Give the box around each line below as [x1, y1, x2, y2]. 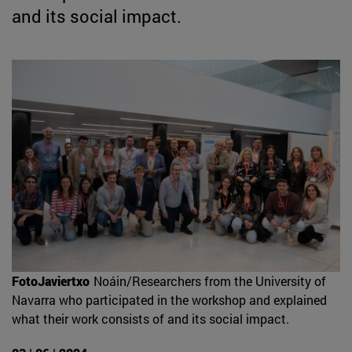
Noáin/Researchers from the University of [93, 272, 326, 289]
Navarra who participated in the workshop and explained [12, 291, 327, 308]
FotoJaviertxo [12, 272, 90, 289]
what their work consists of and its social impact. [12, 310, 289, 327]
